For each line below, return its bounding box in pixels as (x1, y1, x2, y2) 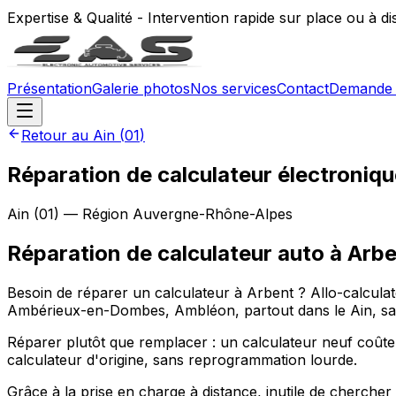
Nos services (190, 80, 277, 97)
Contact (277, 80, 329, 97)
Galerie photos (92, 80, 190, 97)
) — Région (54, 204, 133, 223)
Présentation (7, 80, 92, 97)
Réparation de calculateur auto (7, 240, 324, 266)
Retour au (21, 126, 93, 144)
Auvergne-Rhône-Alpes (133, 204, 293, 223)
